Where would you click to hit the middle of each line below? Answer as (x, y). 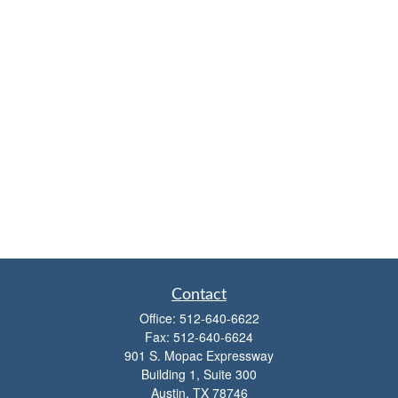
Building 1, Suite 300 (199, 374)
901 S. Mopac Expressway (199, 355)
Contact (199, 295)
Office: (159, 318)
